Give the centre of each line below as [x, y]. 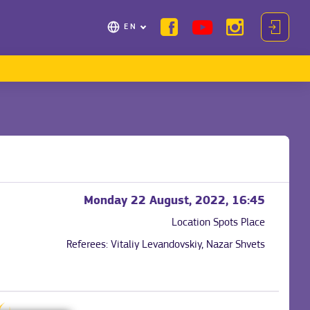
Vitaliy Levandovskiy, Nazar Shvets [188, 245]
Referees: [89, 245]
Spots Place [239, 223]
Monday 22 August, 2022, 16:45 [174, 201]
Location [192, 223]
